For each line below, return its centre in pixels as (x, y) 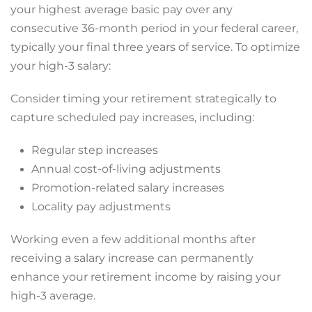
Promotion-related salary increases (128, 188)
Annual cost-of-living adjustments (126, 169)
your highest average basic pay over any (122, 9)
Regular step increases (95, 150)
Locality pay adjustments (101, 206)
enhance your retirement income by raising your (146, 277)
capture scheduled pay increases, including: (132, 117)
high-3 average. (53, 296)
